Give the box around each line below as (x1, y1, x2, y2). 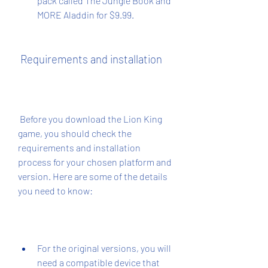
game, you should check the (18, 127, 132, 139)
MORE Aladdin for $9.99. (37, 9, 134, 20)
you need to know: (18, 185, 93, 196)
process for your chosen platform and (18, 156, 172, 167)
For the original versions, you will (37, 242, 171, 254)
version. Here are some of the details (18, 170, 167, 182)
